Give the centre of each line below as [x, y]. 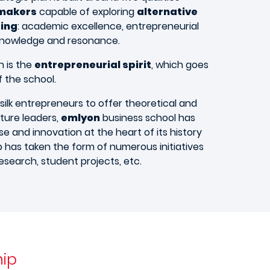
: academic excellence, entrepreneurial [108, 26]
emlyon [80, 118]
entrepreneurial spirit [93, 64]
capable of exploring [87, 11]
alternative [167, 11]
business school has [148, 118]
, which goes [180, 64]
